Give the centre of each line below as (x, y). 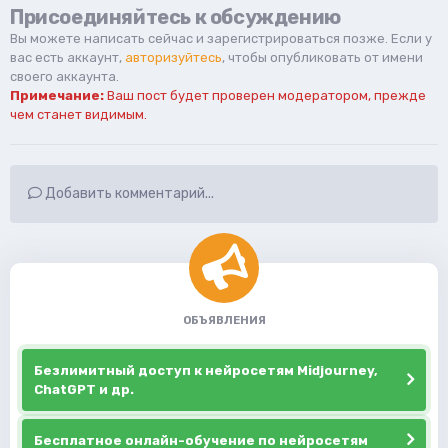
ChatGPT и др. (84, 389)
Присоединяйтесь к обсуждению (175, 16)
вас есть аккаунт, (67, 57)
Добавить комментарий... (128, 193)
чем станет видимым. (78, 114)
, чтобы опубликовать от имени (322, 57)
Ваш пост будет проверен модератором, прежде (265, 95)
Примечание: (57, 95)
